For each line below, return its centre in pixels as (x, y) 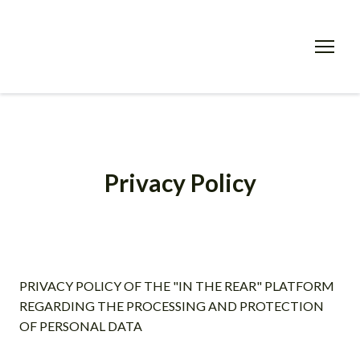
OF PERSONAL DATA (81, 325)
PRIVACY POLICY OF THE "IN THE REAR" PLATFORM (177, 285)
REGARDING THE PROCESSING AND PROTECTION (172, 305)
